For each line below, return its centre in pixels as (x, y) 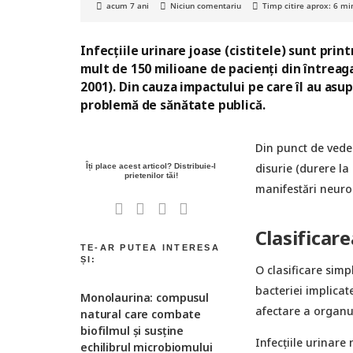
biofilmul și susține (132, 330)
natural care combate (141, 314)
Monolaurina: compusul (145, 297)
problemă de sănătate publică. (173, 105)
